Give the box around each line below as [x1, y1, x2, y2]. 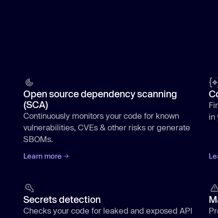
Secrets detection [23, 194, 101, 205]
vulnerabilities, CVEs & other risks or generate [23, 122, 191, 132]
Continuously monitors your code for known [23, 110, 180, 120]
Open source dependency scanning [23, 88, 178, 99]
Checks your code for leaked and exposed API [23, 206, 193, 216]
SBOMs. [23, 134, 54, 144]
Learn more [23, 152, 62, 161]
